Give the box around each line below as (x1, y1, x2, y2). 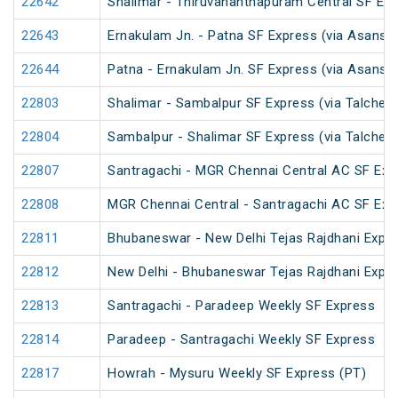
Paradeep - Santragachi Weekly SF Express (107, 331, 375, 348)
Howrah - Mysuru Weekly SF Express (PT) (107, 365, 366, 382)
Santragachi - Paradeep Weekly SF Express (107, 298, 375, 314)
